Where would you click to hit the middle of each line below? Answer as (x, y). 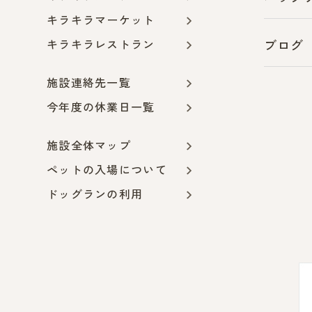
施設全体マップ (89, 146)
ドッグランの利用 (95, 195)
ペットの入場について (107, 170)
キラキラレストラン (101, 45)
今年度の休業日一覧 (101, 108)
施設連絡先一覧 (89, 83)
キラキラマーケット (101, 21)
